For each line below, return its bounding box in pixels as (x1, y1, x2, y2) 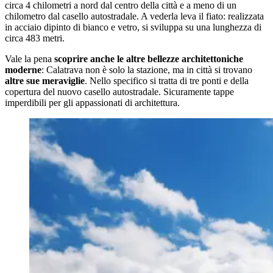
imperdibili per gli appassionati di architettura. (5, 97, 180, 108)
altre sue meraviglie (5, 76, 85, 87)
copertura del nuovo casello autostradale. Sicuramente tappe (5, 87, 234, 97)
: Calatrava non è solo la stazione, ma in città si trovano (41, 65, 252, 76)
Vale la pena (5, 54, 54, 65)
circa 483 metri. (5, 33, 65, 44)
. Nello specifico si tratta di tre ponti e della (85, 76, 249, 87)
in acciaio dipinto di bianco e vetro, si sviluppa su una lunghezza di (5, 22, 261, 33)
